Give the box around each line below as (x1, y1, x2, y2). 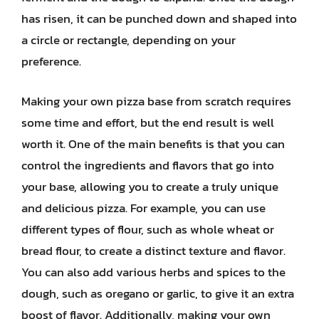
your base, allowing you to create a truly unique (21, 177, 278, 196)
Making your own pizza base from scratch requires (21, 91, 291, 110)
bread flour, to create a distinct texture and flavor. (21, 241, 286, 260)
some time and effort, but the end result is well (21, 113, 274, 132)
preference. (21, 52, 81, 70)
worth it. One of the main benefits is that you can (21, 134, 285, 153)
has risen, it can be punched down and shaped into (21, 9, 297, 28)
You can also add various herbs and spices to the (21, 262, 286, 281)
